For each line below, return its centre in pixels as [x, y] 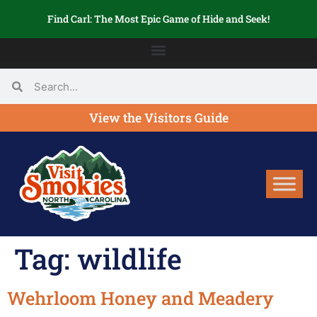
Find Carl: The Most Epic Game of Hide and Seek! [158, 19]
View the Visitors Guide [158, 118]
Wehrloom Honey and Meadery [140, 298]
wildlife [129, 259]
